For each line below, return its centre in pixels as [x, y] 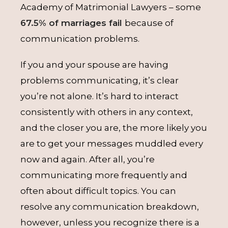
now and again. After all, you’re [88, 159]
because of [149, 23]
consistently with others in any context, [107, 112]
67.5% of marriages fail [73, 23]
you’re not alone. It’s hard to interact [99, 96]
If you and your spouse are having [94, 65]
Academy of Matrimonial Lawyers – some [111, 7]
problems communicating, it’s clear [99, 80]
